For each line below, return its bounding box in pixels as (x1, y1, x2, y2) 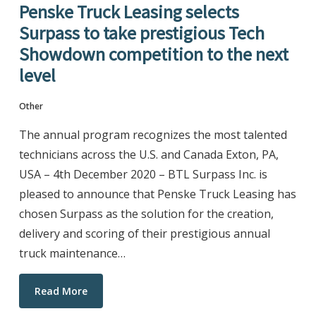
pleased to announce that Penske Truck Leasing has (18, 186, 296, 202)
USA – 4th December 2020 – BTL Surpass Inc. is (18, 166, 267, 183)
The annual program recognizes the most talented (18, 127, 287, 143)
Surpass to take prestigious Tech (18, 21, 265, 45)
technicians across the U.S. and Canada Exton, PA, (18, 147, 279, 163)
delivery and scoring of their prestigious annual (18, 226, 270, 242)
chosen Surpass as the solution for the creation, (18, 206, 274, 222)
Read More (34, 284, 87, 298)
